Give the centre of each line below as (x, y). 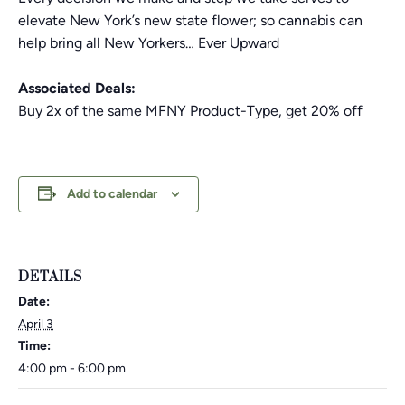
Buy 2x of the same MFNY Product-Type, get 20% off (190, 110)
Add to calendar (112, 193)
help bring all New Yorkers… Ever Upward (149, 42)
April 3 (36, 324)
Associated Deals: (77, 88)
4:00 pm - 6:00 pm (72, 368)
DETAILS (50, 277)
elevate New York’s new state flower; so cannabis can (190, 20)
